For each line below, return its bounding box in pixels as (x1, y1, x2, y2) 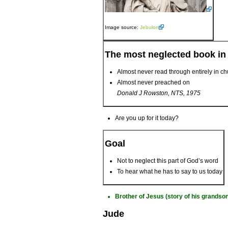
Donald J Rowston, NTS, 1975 (117, 90, 201, 97)
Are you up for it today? (115, 115, 179, 122)
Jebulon (140, 24, 159, 31)
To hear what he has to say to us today (117, 168, 222, 176)
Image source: (105, 24, 140, 31)
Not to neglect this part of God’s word (117, 157, 218, 165)
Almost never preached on (117, 79, 190, 87)
